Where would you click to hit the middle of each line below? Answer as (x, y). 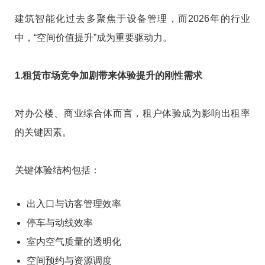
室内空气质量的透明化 (74, 241)
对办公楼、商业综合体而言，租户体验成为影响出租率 (132, 113)
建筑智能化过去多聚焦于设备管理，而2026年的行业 (132, 18)
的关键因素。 (43, 132)
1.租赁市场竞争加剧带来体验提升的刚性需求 (109, 75)
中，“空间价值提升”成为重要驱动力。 (93, 37)
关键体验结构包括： (57, 170)
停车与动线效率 (60, 222)
